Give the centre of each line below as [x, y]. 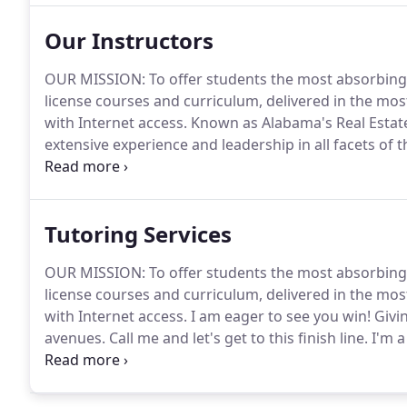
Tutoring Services [138, 234]
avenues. [75, 338]
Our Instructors [129, 40]
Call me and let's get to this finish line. [237, 338]
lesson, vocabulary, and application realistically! [206, 360]
